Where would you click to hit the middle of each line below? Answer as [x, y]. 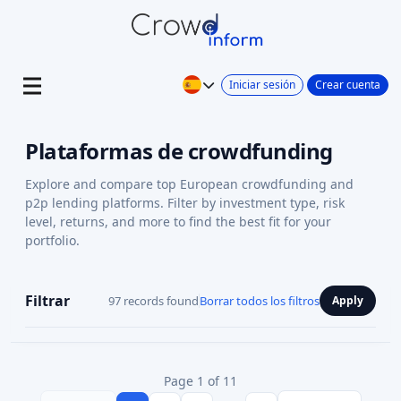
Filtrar [47, 301]
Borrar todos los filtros [260, 300]
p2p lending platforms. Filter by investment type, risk [185, 203]
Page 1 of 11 [200, 381]
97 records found [154, 300]
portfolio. [52, 240]
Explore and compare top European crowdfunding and [189, 184]
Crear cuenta [348, 84]
